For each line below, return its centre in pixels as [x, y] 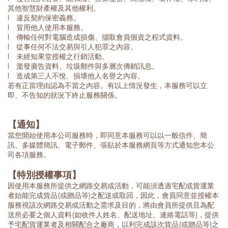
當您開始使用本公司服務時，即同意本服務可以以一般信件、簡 [107, 136]
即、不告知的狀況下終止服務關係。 [65, 95]
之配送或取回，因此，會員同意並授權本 [155, 196]
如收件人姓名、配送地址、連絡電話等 [135, 215]
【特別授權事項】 [44, 175]
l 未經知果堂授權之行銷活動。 [58, 57]
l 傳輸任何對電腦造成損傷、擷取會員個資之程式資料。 [97, 37]
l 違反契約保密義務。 [44, 18]
